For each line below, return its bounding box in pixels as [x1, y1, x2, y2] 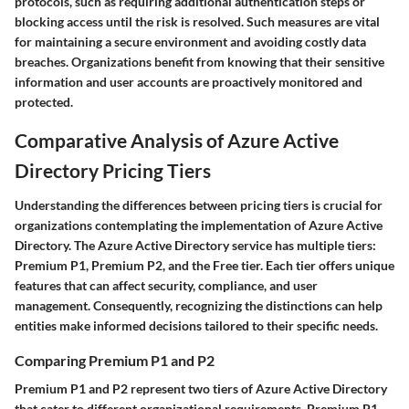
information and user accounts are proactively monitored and [15, 74, 362, 90]
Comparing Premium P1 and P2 [15, 351, 215, 369]
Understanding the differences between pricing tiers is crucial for [15, 196, 383, 213]
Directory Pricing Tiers [15, 159, 211, 183]
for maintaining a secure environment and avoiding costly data [15, 34, 366, 50]
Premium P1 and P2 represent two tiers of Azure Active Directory [15, 381, 387, 397]
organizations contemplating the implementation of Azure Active [15, 216, 383, 233]
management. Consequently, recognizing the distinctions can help [15, 297, 383, 313]
